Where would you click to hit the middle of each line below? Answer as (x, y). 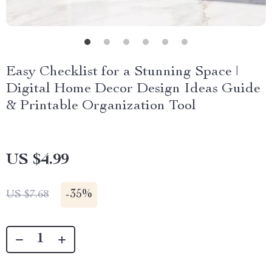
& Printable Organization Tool (101, 106)
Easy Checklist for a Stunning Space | (122, 72)
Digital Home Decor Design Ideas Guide (133, 89)
